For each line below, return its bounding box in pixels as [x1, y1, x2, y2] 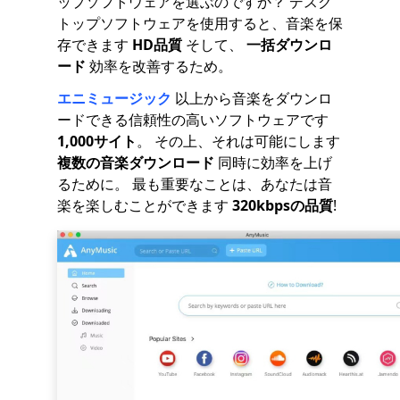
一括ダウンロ [246, 35, 332, 54]
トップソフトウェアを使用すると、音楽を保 [57, 13, 343, 33]
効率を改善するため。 [86, 56, 232, 76]
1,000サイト [57, 131, 137, 151]
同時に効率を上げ [214, 153, 332, 172]
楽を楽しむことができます [57, 196, 232, 215]
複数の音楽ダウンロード [57, 153, 214, 172]
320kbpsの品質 [232, 196, 333, 215]
